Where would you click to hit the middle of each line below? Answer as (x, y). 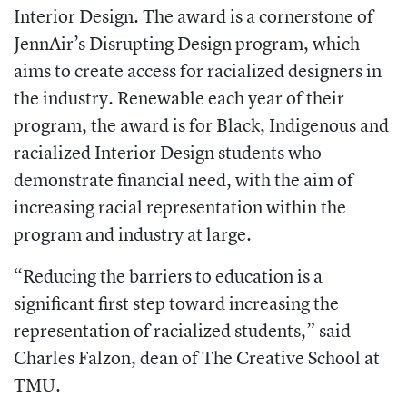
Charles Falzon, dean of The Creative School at (197, 358)
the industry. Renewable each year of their (179, 98)
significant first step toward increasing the (176, 303)
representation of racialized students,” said (182, 331)
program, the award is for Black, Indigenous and (201, 125)
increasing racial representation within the (180, 207)
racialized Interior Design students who (168, 153)
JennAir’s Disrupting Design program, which (187, 44)
